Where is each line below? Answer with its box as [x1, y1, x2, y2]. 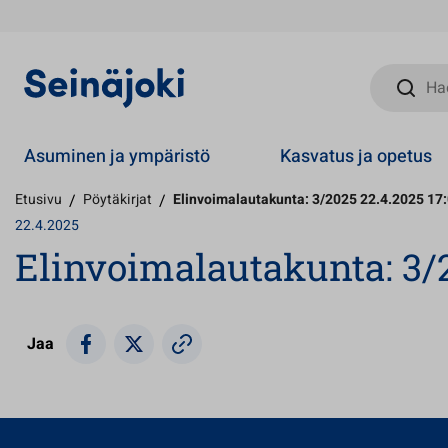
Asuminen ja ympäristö [24, 142, 210, 170]
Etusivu [15, 189, 62, 210]
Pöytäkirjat [83, 189, 152, 210]
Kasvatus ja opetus [280, 142, 433, 170]
